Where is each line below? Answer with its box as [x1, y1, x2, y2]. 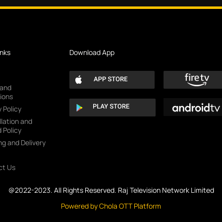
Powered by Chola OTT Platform [61, 201, 161, 211]
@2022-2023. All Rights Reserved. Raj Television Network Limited [8, 185, 214, 195]
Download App [69, 48, 114, 57]
